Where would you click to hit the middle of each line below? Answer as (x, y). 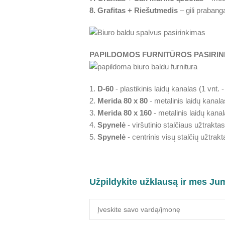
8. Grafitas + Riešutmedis (133, 10)
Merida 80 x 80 (122, 101)
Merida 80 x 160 (124, 113)
